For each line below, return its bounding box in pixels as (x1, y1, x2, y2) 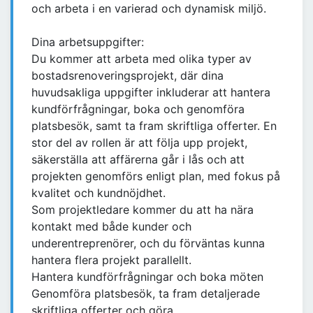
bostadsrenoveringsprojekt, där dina (31, 68, 224, 83)
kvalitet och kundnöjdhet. (31, 186, 166, 201)
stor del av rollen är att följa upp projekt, (31, 136, 247, 150)
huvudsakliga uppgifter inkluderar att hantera (31, 85, 270, 100)
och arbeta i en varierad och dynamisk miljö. (31, 1, 266, 16)
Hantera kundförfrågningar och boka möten (31, 270, 263, 284)
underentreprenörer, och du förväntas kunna (31, 236, 265, 251)
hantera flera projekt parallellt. (31, 253, 191, 268)
